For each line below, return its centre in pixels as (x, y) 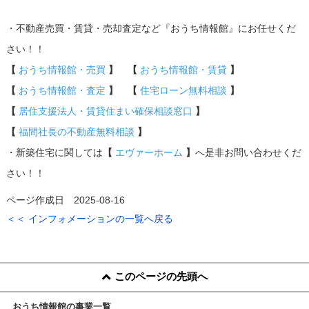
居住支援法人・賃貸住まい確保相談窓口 (105, 111)
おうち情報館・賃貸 (183, 69)
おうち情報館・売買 (62, 69)
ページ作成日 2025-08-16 (65, 200)
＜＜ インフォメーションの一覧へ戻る (89, 219)
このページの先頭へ (161, 276)
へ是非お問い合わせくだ (248, 152)
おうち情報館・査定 (62, 90)
